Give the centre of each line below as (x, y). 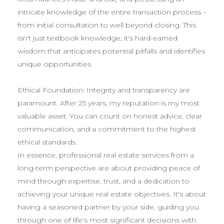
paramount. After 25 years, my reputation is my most (108, 103)
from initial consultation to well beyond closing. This (107, 25)
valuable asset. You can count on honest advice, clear (110, 116)
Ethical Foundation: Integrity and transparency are (104, 90)
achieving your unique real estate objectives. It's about (112, 194)
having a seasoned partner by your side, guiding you (108, 207)
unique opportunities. (55, 64)
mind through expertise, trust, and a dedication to (103, 181)
